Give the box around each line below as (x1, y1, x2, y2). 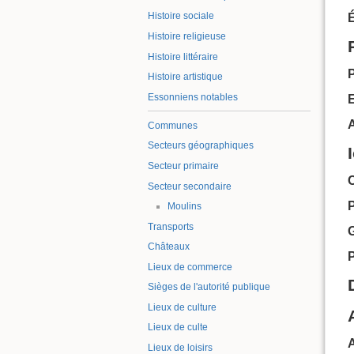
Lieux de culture (148, 301, 217, 313)
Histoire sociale (148, 10, 214, 22)
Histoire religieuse (148, 31, 226, 42)
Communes (148, 119, 198, 131)
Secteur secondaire (148, 180, 232, 192)
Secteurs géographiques (148, 140, 254, 152)
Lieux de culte (148, 322, 208, 333)
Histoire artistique (148, 71, 223, 83)
